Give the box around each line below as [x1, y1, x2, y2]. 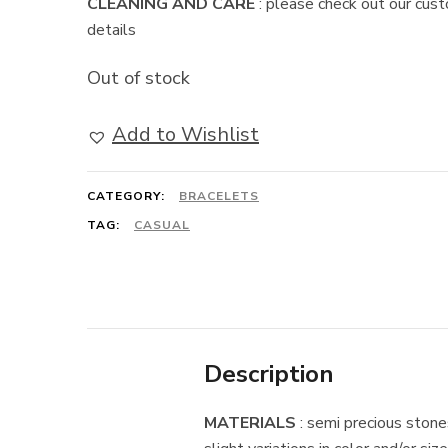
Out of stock [87, 65, 190, 90]
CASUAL [134, 217, 190, 233]
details [87, 19, 136, 41]
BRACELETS [179, 188, 259, 204]
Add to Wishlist [112, 121, 259, 148]
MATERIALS [204, 412, 296, 434]
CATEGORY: [87, 188, 169, 204]
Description [204, 358, 334, 390]
